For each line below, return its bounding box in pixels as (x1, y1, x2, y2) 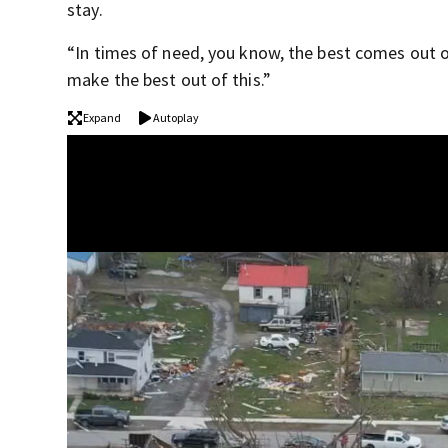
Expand (83, 110, 122, 125)
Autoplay (153, 110, 200, 125)
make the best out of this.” (67, 68, 271, 91)
